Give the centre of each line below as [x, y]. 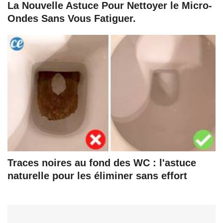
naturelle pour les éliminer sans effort [97, 175]
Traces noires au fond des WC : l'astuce [102, 163]
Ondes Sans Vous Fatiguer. [72, 18]
